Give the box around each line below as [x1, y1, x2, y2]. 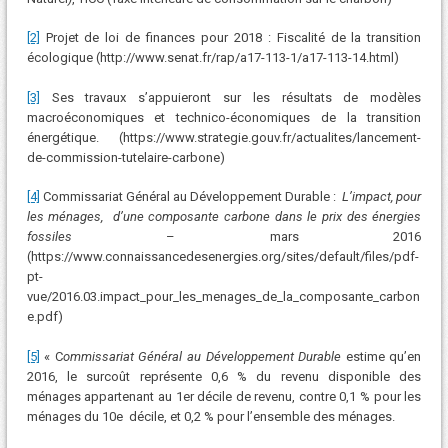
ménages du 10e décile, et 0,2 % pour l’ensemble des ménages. [26, 408, 395, 424]
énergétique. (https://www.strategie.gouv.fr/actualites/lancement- [26, 129, 422, 145]
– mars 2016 [166, 229, 422, 245]
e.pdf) [26, 309, 63, 325]
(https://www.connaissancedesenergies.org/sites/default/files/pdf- [26, 249, 419, 265]
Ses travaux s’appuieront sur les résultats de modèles [39, 89, 422, 105]
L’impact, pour [342, 189, 422, 205]
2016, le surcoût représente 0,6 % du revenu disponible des [26, 368, 422, 384]
